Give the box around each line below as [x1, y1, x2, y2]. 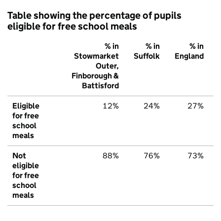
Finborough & [72, 71, 119, 81]
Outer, [96, 61, 119, 71]
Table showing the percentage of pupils [7, 9, 182, 22]
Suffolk [134, 51, 160, 61]
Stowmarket [74, 51, 119, 61]
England [175, 51, 204, 61]
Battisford [82, 81, 119, 91]
